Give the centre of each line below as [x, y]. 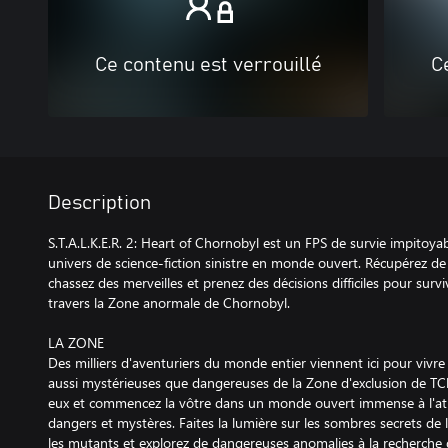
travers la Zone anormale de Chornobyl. [169, 302]
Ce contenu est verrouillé [208, 65]
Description [99, 203]
